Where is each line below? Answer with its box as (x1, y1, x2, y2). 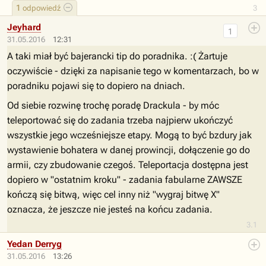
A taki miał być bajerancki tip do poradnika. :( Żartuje (7, 50, 227, 62)
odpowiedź (21, 4, 61, 12)
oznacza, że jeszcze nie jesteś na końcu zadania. (7, 204, 213, 215)
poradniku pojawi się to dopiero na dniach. (7, 80, 185, 91)
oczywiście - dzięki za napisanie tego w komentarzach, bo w (7, 65, 259, 77)
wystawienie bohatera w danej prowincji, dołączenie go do (7, 144, 250, 156)
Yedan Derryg (7, 239, 62, 249)
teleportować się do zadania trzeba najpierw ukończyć (7, 115, 233, 126)
